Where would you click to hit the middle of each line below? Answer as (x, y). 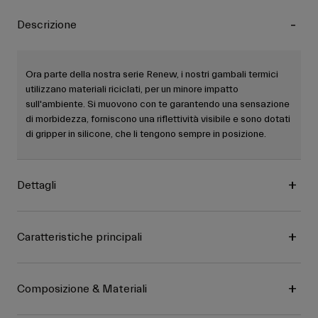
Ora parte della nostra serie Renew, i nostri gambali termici (152, 75)
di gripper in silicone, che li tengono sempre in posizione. (146, 135)
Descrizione (47, 25)
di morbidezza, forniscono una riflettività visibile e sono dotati (158, 120)
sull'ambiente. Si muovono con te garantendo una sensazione (158, 105)
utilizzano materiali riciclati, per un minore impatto (132, 90)
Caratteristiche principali (79, 237)
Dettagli (37, 186)
